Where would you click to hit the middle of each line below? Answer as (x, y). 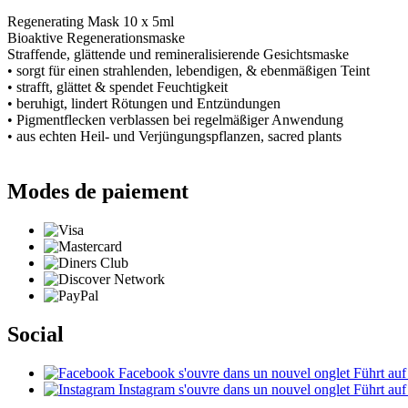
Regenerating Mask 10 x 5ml (91, 22)
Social (36, 334)
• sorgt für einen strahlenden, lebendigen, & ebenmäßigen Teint (189, 71)
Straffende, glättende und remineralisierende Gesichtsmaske (178, 55)
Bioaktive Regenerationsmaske (96, 38)
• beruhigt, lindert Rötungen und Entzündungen (144, 104)
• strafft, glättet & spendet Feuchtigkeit (117, 87)
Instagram (147, 389)
